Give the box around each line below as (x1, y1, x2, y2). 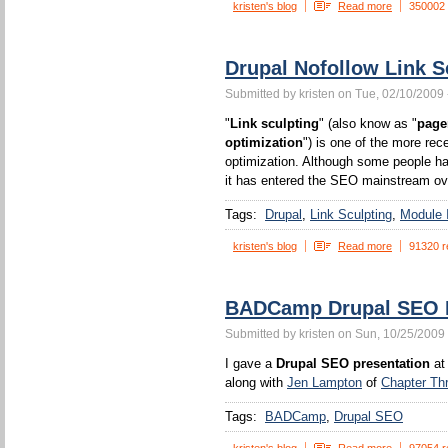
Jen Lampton (287, 375, 362, 390)
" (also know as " (319, 116, 417, 131)
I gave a (225, 356, 276, 371)
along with (225, 375, 287, 390)
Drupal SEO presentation (276, 356, 430, 371)
